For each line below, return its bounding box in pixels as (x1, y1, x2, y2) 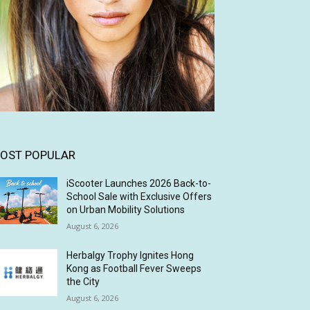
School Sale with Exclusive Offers (66, 191, 212, 202)
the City (66, 276, 100, 287)
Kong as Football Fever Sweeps (66, 263, 202, 274)
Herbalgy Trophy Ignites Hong (66, 250, 194, 261)
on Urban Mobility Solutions (66, 204, 185, 215)
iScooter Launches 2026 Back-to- (66, 178, 212, 189)
